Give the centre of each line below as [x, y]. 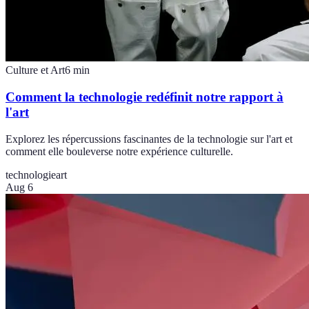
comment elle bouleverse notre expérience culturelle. [119, 151]
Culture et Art [35, 70]
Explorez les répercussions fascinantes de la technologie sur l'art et [149, 139]
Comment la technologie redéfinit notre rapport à [144, 97]
